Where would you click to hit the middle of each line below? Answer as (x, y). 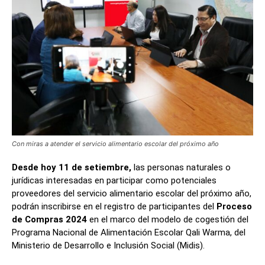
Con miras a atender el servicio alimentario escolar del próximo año (115, 144)
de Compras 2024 (51, 220)
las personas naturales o (181, 168)
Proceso (234, 207)
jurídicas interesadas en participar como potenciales (114, 181)
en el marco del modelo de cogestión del (169, 220)
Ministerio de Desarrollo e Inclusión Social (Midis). (108, 246)
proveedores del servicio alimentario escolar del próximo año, (132, 194)
